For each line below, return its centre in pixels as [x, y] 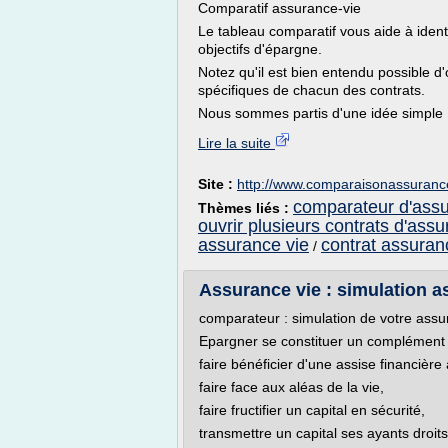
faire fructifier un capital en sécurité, [312, 410]
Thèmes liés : [245, 208]
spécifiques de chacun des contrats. [311, 90]
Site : [217, 184]
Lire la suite [236, 143]
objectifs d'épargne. [260, 49]
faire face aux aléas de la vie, [291, 387]
